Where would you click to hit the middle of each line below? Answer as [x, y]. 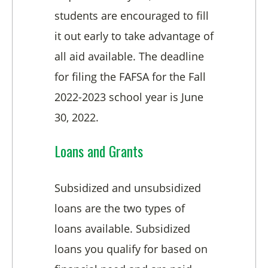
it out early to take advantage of [134, 36]
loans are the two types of [120, 208]
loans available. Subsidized [122, 229]
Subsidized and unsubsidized [128, 188]
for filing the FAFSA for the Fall [130, 77]
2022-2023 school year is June [129, 97]
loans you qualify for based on [131, 249]
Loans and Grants [99, 151]
